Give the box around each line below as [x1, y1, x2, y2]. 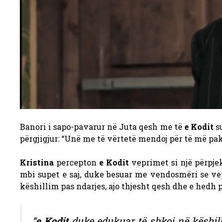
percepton [54, 157, 99, 167]
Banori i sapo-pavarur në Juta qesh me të [20, 121, 184, 132]
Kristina [20, 157, 54, 167]
